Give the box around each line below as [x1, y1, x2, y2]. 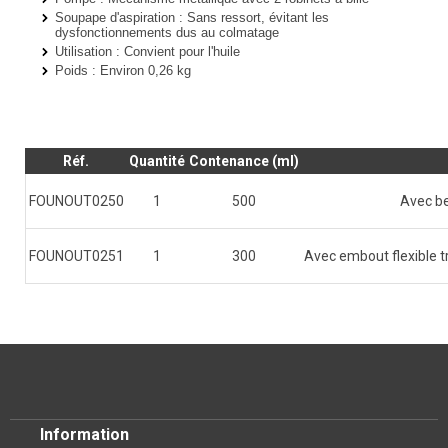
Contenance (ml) [189, 153, 299, 169]
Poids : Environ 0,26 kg [55, 63, 191, 78]
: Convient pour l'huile [112, 44, 240, 59]
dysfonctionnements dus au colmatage [55, 25, 279, 40]
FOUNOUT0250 [29, 193, 124, 209]
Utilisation [55, 44, 112, 59]
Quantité [129, 153, 185, 169]
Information [40, 425, 129, 444]
